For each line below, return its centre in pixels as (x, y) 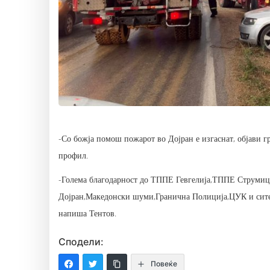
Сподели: (81, 241)
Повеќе (164, 263)
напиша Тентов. (87, 213)
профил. (73, 155)
